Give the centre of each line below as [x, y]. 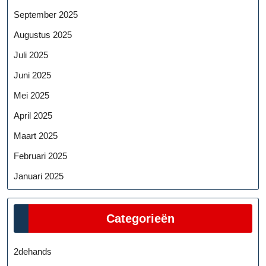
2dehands [33, 251]
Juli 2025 [31, 55]
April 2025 [33, 115]
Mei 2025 [31, 95]
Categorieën [140, 218]
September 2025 [46, 14]
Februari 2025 [40, 156]
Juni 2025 [32, 75]
